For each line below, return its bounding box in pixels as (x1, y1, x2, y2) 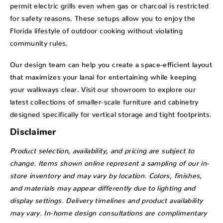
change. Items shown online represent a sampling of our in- (10, 158, 210, 164)
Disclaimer (10, 128, 56, 138)
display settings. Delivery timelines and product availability (10, 196, 203, 201)
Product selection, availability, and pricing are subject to (10, 146, 195, 151)
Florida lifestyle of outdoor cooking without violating (10, 26, 183, 31)
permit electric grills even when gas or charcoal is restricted (10, 1, 209, 6)
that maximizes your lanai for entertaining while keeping (10, 72, 197, 78)
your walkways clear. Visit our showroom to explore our (10, 85, 196, 90)
